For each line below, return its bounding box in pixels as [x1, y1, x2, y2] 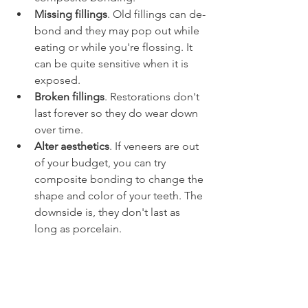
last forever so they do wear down [34, 107, 201, 120]
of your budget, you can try [34, 156, 168, 169]
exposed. [34, 74, 80, 87]
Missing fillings [34, 8, 107, 21]
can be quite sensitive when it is [34, 57, 191, 70]
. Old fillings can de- [107, 8, 206, 21]
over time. [34, 123, 83, 136]
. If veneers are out [109, 140, 201, 153]
